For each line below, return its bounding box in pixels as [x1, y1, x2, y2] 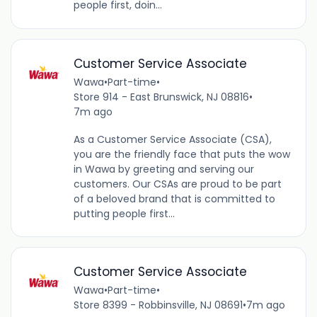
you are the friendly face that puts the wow [73, 146, 290, 161]
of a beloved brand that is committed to [73, 191, 275, 206]
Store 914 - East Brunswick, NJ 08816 [73, 89, 249, 104]
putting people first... [73, 206, 175, 221]
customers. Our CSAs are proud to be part [73, 176, 282, 191]
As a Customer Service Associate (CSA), [73, 132, 272, 146]
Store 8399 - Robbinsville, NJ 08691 [73, 297, 243, 312]
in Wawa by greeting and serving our [73, 161, 254, 176]
